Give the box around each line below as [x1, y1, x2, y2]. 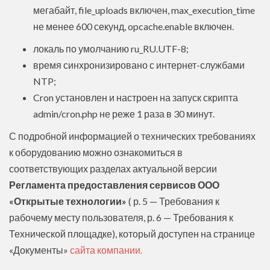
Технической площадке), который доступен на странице [9, 227, 255, 239]
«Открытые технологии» [9, 195, 127, 207]
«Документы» [9, 243, 70, 256]
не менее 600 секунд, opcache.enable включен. [33, 20, 234, 32]
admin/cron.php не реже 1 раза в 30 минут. [33, 107, 215, 119]
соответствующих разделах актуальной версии [9, 162, 217, 174]
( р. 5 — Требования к [127, 195, 219, 207]
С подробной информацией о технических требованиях [9, 130, 256, 142]
